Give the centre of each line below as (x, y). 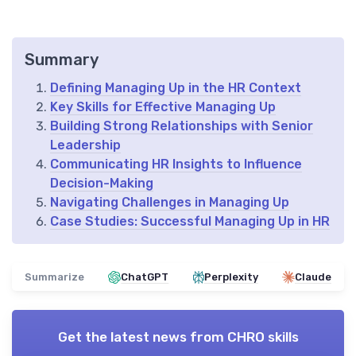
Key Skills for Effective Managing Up (163, 107)
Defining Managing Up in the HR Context (176, 88)
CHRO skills (263, 337)
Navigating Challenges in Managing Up (170, 203)
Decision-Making (102, 184)
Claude (313, 277)
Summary (62, 60)
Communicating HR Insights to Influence (176, 164)
